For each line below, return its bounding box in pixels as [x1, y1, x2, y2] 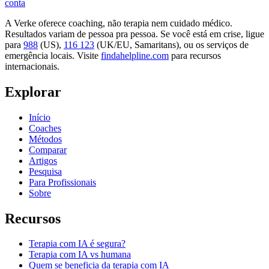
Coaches [29, 122, 61, 133]
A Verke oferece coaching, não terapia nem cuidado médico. [5, 17, 232, 28]
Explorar [5, 83, 61, 100]
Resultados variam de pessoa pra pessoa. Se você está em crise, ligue [5, 28, 264, 39]
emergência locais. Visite [5, 50, 98, 61]
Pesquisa [29, 166, 62, 177]
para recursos [171, 50, 221, 61]
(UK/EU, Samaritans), [97, 39, 181, 50]
